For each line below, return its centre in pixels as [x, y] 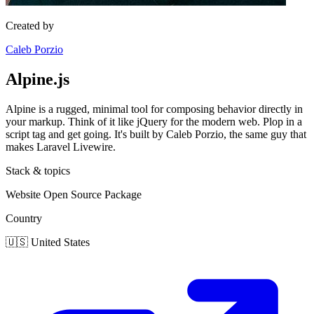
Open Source [74, 194]
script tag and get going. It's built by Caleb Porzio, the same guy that [156, 134]
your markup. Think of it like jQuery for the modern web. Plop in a [154, 121]
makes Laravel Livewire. [61, 146]
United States [60, 242]
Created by [30, 26]
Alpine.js [37, 79]
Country [24, 218]
